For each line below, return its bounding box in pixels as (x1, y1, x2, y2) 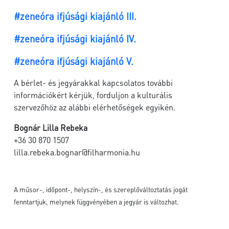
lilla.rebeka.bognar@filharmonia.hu (14, 147, 140, 157)
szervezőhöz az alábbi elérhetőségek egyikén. (14, 102, 177, 112)
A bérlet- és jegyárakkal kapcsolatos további (14, 77, 173, 88)
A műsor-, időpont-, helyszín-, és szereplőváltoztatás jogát (14, 185, 188, 194)
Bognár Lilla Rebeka (14, 122, 87, 133)
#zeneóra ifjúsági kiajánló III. (14, 10, 136, 22)
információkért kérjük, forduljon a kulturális (14, 89, 172, 100)
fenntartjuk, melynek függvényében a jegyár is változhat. (14, 197, 179, 206)
